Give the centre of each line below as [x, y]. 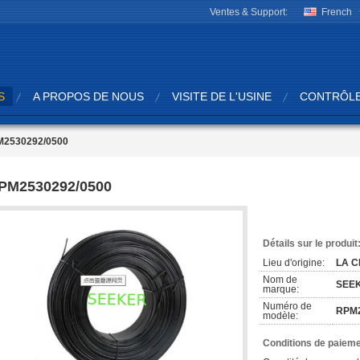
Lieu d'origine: [294, 263]
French [337, 12]
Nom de [280, 280]
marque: [281, 289]
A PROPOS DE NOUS [88, 96]
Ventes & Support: [249, 12]
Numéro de [287, 306]
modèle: [280, 316]
